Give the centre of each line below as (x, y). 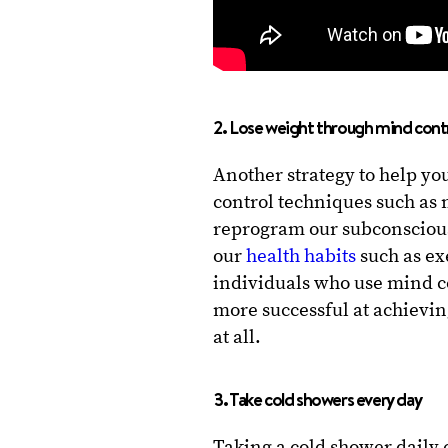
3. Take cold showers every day (317, 399)
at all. (237, 338)
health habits (301, 257)
